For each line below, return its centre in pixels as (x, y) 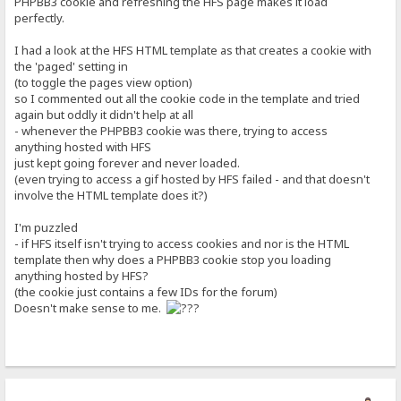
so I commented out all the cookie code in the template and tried (188, 98)
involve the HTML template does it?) (111, 195)
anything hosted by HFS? (82, 275)
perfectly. (40, 17)
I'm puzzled (47, 227)
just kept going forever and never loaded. (128, 162)
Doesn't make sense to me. (91, 307)
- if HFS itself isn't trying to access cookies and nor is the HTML (182, 243)
